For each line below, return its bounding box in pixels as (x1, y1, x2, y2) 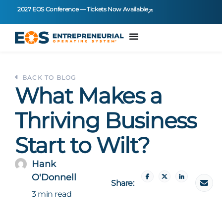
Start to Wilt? (15, 132, 150, 159)
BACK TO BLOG (22, 74, 76, 81)
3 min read (32, 189, 72, 199)
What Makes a (15, 82, 163, 109)
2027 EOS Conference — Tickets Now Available (17, 5, 148, 13)
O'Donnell (32, 172, 76, 183)
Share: (111, 178, 134, 188)
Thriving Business (15, 107, 196, 134)
